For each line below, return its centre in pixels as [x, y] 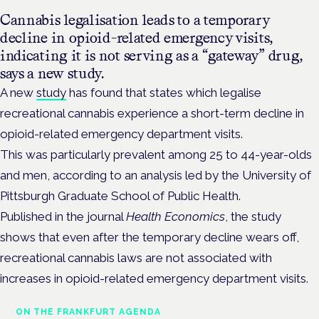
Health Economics [176, 216]
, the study [253, 216]
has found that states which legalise [164, 92]
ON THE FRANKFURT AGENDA [88, 312]
